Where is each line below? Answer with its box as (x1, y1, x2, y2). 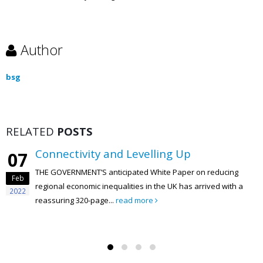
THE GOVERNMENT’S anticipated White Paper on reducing (35, 166, 238, 177)
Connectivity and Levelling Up (35, 146, 191, 161)
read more (116, 194, 155, 205)
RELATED (6, 123, 57, 139)
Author (21, 40, 63, 59)
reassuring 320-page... (35, 194, 116, 205)
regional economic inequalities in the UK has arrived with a (35, 180, 243, 191)
